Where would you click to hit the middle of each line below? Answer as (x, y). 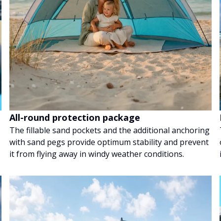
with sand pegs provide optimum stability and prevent (109, 142)
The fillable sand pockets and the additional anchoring (109, 130)
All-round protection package (74, 117)
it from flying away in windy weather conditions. (96, 154)
